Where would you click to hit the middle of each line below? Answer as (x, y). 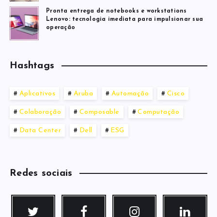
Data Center (40, 130)
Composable (99, 112)
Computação (158, 112)
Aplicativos (37, 93)
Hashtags (32, 66)
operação (61, 27)
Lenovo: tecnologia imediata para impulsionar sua (124, 19)
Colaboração (40, 112)
